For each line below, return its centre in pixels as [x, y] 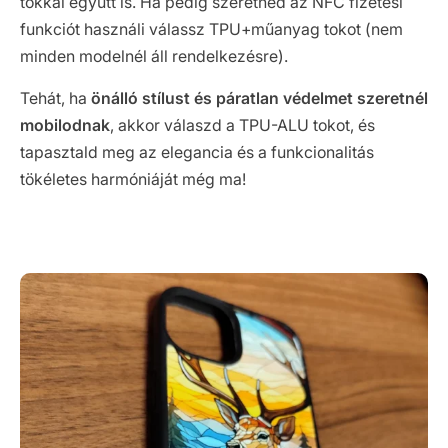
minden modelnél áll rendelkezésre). [154, 56]
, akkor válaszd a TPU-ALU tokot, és [242, 125]
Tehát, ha [55, 98]
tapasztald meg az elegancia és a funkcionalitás [197, 152]
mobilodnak [65, 125]
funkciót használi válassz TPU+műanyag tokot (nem [211, 29]
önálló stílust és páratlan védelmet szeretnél [259, 98]
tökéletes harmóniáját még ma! [133, 179]
